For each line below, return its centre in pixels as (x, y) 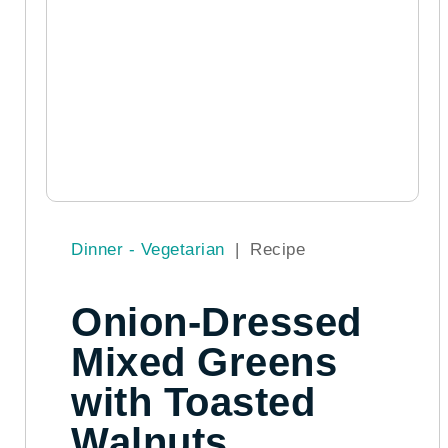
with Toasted (193, 401)
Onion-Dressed (216, 321)
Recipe (277, 249)
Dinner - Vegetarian (150, 249)
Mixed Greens (204, 361)
